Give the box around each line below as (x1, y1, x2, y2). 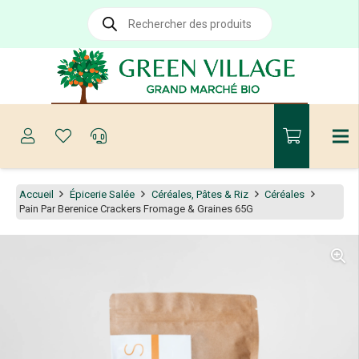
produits (87, 27, 127, 39)
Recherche (87, 6, 136, 18)
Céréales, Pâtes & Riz (151, 188, 248, 200)
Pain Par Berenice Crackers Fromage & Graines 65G (18, 202, 253, 215)
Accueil (18, 188, 54, 200)
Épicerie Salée (70, 188, 135, 200)
